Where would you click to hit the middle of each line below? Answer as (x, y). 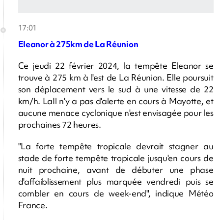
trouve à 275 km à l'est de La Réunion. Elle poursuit (116, 77)
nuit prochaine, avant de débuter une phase (116, 169)
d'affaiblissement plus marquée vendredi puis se (116, 181)
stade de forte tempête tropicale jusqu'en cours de (116, 158)
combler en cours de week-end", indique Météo (116, 193)
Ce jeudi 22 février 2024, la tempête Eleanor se (116, 65)
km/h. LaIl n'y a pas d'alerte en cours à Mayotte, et (116, 101)
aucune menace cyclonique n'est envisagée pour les (116, 112)
